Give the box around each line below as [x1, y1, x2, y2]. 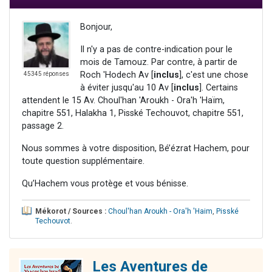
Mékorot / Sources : [35, 207, 106, 216]
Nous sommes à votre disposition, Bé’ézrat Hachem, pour [22, 143, 250, 154]
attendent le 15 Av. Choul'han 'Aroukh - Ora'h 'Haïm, [22, 95, 225, 106]
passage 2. [22, 121, 64, 132]
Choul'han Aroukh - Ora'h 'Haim [108, 207, 212, 216]
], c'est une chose [179, 70, 248, 81]
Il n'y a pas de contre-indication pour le [80, 44, 233, 55]
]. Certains [199, 83, 238, 93]
